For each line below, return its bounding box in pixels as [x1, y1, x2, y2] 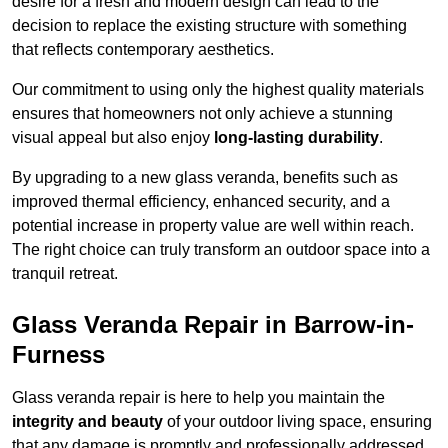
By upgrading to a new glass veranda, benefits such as [12, 169, 398, 187]
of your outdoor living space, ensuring [163, 413, 432, 431]
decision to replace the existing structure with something [12, 17, 407, 35]
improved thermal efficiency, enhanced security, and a [12, 193, 390, 211]
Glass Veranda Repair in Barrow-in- [12, 311, 414, 339]
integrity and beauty [12, 413, 163, 431]
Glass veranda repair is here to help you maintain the [12, 389, 385, 407]
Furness [12, 341, 105, 369]
